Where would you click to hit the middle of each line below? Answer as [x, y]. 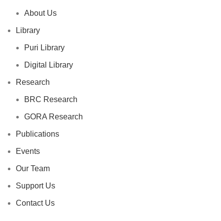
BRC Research [51, 100]
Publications [37, 134]
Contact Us [35, 203]
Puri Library [44, 48]
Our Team [33, 169]
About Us [40, 13]
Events [28, 151]
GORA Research [54, 117]
